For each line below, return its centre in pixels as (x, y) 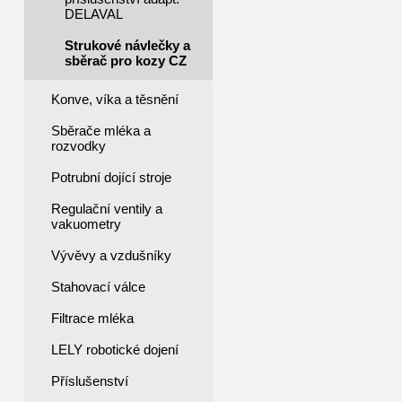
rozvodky (79, 146)
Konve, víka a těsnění (115, 99)
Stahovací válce (98, 287)
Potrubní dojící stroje (111, 177)
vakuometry (86, 224)
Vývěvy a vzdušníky (111, 255)
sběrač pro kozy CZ (126, 61)
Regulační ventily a (107, 209)
